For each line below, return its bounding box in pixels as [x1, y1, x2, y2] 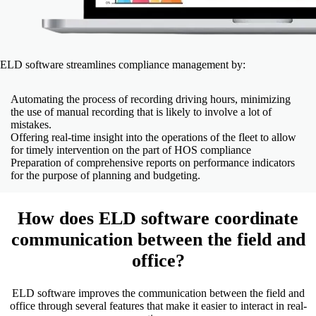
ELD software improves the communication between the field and [11, 286, 305, 299]
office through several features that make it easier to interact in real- [9, 299, 307, 312]
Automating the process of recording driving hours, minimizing [11, 93, 291, 106]
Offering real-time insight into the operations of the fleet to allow [11, 131, 296, 144]
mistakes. [11, 119, 51, 131]
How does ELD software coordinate [18, 208, 298, 229]
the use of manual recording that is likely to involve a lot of [11, 106, 272, 119]
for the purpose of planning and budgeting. [11, 169, 200, 182]
